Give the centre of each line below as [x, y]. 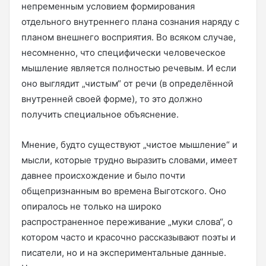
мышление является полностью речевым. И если [129, 68]
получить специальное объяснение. [100, 114]
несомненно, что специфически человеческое [123, 53]
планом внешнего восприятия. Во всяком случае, [129, 37]
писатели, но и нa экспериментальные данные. [124, 253]
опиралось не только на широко [91, 206]
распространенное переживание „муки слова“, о [127, 222]
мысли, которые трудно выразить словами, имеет [129, 160]
